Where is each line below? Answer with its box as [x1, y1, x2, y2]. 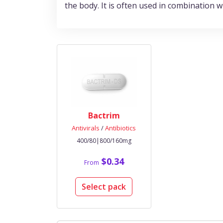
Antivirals [72, 123, 100, 132]
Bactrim [88, 110, 120, 121]
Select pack [82, 181, 126, 192]
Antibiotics [105, 123, 136, 132]
